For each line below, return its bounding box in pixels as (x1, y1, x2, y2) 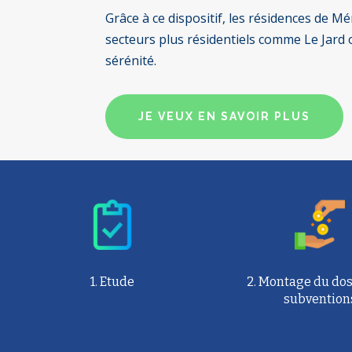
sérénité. (105, 51, 157, 69)
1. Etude (90, 274, 134, 290)
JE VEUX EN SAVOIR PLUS (138, 110, 311, 123)
